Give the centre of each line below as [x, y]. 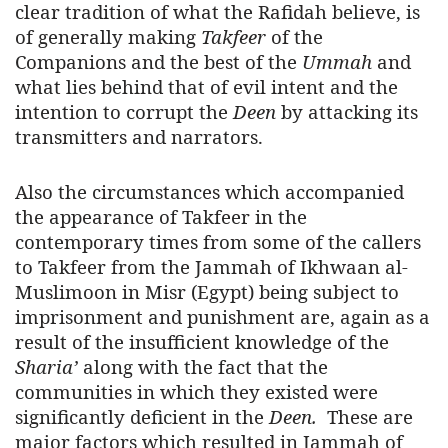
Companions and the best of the [158, 62]
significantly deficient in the [142, 417]
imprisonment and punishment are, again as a [222, 317]
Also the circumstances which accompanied [209, 192]
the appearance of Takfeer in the [161, 217]
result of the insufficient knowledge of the [202, 342]
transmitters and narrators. [139, 137]
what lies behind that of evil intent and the [206, 87]
